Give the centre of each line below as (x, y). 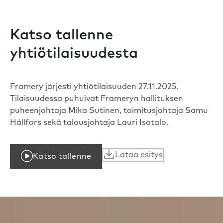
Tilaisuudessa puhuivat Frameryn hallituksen (97, 99)
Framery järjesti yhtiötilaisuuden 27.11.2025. (94, 87)
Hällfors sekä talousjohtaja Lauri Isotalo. (89, 123)
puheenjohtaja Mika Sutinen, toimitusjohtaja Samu (109, 111)
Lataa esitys (139, 156)
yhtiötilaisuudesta (74, 54)
